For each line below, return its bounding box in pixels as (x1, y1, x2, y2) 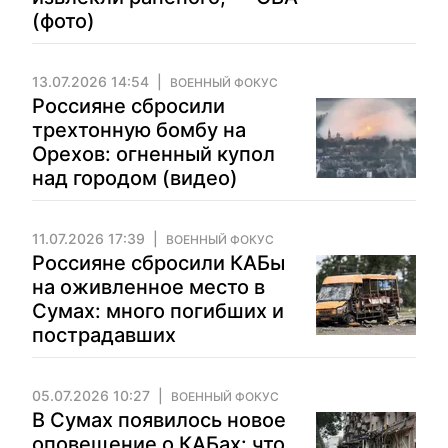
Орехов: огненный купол (32, 142, 275, 166)
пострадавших (32, 323, 176, 347)
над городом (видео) (32, 166, 238, 190)
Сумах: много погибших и (32, 299, 284, 323)
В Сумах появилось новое (32, 408, 286, 432)
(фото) (32, 9, 95, 33)
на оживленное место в (32, 275, 265, 299)
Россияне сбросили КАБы (32, 251, 285, 275)
